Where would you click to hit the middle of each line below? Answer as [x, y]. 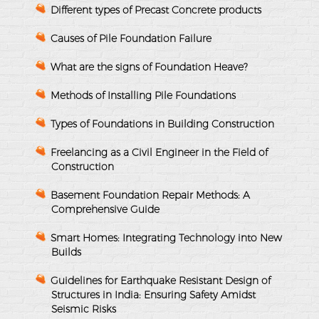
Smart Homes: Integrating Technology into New [166, 237]
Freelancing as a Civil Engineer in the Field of [159, 152]
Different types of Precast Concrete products [156, 10]
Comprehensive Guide [105, 209]
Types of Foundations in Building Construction [162, 124]
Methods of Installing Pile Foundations [143, 95]
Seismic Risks [84, 309]
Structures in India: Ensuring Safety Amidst [153, 294]
